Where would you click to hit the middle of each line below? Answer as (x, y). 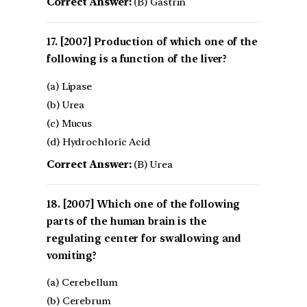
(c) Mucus (70, 123)
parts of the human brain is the (127, 221)
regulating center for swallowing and (144, 238)
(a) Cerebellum (82, 283)
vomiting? (72, 255)
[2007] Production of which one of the (159, 41)
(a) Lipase (69, 86)
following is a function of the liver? (137, 59)
